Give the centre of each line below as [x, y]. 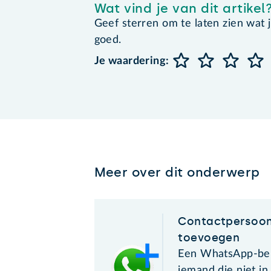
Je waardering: [132, 61]
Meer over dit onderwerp [177, 172]
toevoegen [209, 237]
